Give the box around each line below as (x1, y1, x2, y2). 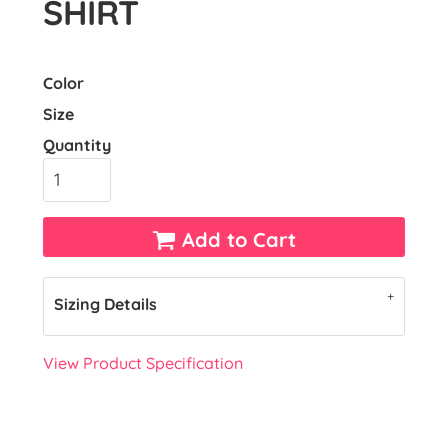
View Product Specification (43, 353, 243, 374)
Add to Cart (182, 226, 296, 252)
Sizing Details (54, 294, 157, 315)
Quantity (43, 135, 111, 156)
